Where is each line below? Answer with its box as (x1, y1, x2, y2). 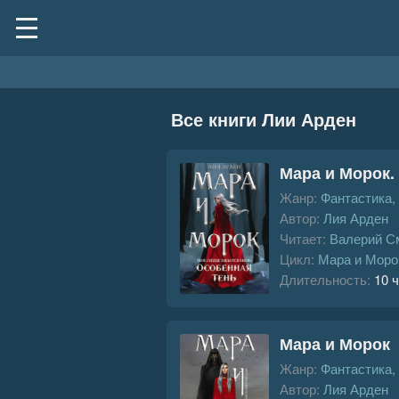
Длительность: (280, 270, 370, 289)
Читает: (280, 229, 326, 248)
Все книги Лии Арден (171, 106, 356, 132)
